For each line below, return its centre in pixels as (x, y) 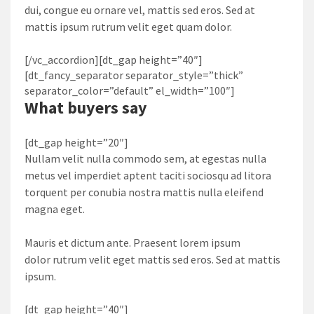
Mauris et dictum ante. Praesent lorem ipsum (132, 242)
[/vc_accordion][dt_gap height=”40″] (114, 59)
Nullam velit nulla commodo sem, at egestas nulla (145, 158)
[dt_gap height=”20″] (76, 142)
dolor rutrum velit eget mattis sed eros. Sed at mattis (152, 259)
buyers (93, 107)
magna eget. (55, 209)
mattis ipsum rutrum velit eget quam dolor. (128, 26)
